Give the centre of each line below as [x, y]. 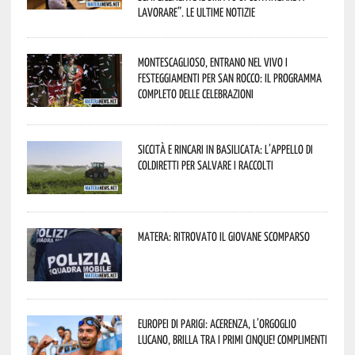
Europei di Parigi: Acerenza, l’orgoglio [217, 323]
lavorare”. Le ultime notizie [196, 11]
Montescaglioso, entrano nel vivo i [212, 61]
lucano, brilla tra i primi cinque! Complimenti [232, 339]
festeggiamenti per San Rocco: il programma [229, 77]
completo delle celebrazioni [195, 93]
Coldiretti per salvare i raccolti [205, 164]
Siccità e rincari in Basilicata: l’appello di [225, 149]
